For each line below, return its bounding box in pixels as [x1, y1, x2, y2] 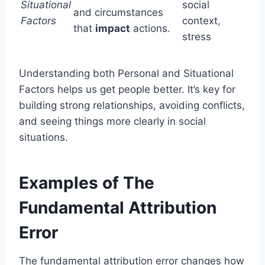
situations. [19, 131, 68, 143]
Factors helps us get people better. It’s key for [19, 83, 235, 95]
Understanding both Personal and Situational [19, 67, 234, 79]
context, [182, 14, 221, 27]
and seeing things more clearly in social [19, 115, 206, 127]
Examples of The [19, 172, 154, 193]
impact [95, 22, 130, 34]
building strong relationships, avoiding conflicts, [19, 99, 245, 111]
